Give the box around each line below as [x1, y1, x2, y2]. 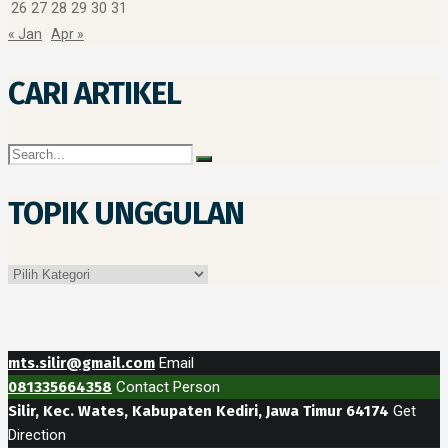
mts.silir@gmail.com [8, 354, 155, 373]
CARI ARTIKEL [8, 75, 181, 113]
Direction [8, 426, 66, 445]
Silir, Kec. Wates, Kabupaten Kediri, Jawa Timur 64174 [8, 402, 389, 421]
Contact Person [116, 378, 220, 397]
